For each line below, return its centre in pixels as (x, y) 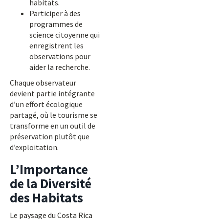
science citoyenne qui (65, 35)
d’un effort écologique (46, 104)
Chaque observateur (43, 83)
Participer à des (55, 13)
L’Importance (49, 169)
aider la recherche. (60, 67)
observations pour (60, 56)
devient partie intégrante (52, 93)
